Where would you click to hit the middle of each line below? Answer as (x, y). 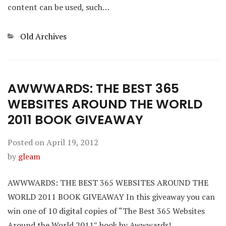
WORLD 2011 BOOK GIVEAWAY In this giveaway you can (111, 197)
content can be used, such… (59, 7)
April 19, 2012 (72, 142)
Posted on (27, 142)
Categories (27, 36)
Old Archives (43, 36)
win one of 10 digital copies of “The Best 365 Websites (106, 211)
